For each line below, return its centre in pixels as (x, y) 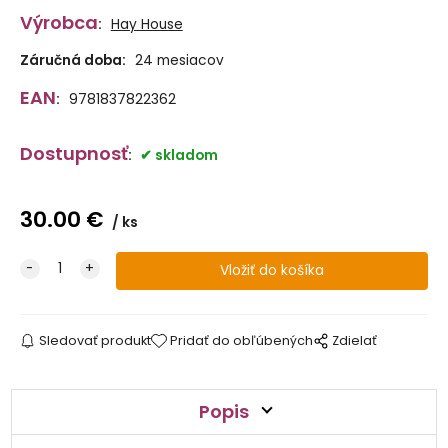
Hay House (146, 24)
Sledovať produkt (94, 341)
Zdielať (355, 341)
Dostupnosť (73, 153)
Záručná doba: (72, 60)
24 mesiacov (179, 60)
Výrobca (58, 22)
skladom (186, 155)
